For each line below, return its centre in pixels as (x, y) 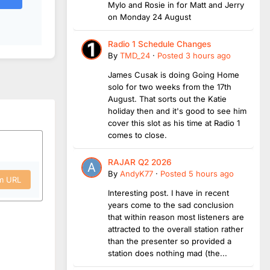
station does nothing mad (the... (168, 253)
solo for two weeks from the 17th (170, 86)
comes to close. (139, 135)
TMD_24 (135, 55)
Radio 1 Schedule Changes (159, 44)
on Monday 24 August (149, 17)
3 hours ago (208, 55)
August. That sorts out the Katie (167, 99)
